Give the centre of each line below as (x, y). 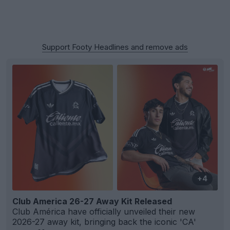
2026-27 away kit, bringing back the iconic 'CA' (104, 222)
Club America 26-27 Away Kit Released (92, 202)
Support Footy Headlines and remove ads (115, 47)
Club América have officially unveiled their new (104, 212)
